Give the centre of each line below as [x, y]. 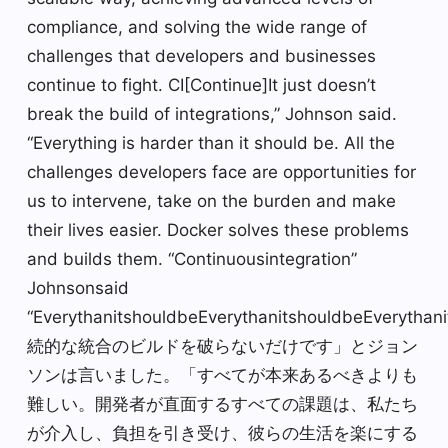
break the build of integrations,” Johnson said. [212, 113]
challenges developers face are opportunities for [221, 171]
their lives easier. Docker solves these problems [218, 229]
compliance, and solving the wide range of [197, 26]
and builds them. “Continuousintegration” [192, 258]
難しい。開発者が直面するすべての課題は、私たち [222, 403]
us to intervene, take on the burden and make [211, 200]
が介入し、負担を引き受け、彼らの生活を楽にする [222, 432]
